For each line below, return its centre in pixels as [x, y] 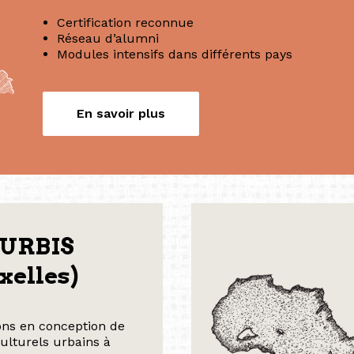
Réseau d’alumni [108, 38]
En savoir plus [121, 113]
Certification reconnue [125, 23]
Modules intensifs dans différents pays [175, 54]
